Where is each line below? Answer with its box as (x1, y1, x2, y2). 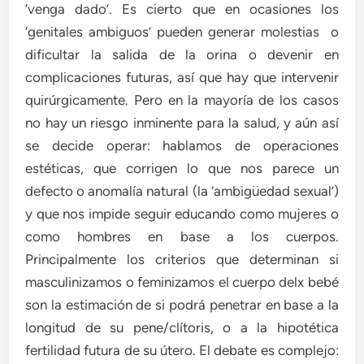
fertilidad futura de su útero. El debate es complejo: (25, 341, 339, 358)
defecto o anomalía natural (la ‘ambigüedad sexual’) (25, 182, 339, 199)
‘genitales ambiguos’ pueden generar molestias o (25, 23, 339, 40)
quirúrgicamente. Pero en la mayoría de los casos (25, 91, 339, 108)
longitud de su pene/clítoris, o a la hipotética (25, 318, 339, 336)
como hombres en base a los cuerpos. (25, 227, 339, 245)
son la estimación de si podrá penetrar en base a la (25, 296, 339, 313)
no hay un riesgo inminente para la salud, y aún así (25, 114, 339, 131)
